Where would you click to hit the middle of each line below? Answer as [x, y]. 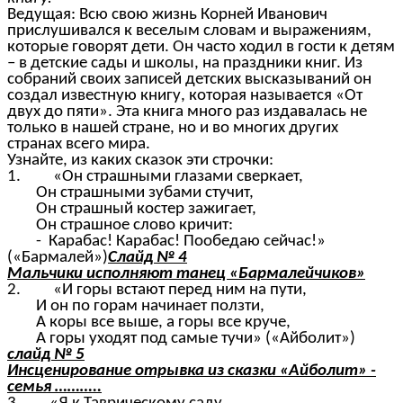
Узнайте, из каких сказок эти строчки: [140, 161]
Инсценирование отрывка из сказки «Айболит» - [192, 372]
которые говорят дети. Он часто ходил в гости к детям [201, 48]
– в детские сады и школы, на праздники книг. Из [185, 64]
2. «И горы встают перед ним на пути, [157, 291]
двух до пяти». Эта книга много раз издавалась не [187, 112]
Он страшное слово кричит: [120, 226]
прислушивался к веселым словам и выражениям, [189, 31]
